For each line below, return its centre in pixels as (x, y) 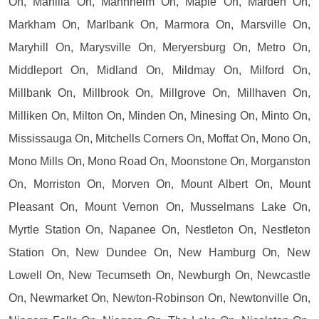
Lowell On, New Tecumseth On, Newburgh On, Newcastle (159, 275)
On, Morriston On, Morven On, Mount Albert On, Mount (159, 184)
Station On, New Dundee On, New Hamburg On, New (159, 252)
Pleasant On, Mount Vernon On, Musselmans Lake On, (159, 206)
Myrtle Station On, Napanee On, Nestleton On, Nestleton (159, 229)
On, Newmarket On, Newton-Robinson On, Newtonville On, (159, 298)
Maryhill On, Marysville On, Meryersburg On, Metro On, (159, 47)
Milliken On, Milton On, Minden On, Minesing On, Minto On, (159, 115)
